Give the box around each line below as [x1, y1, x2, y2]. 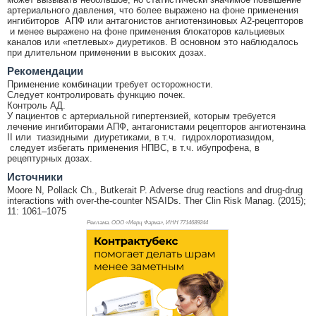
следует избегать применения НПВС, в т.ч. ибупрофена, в [7, 142, 260, 153]
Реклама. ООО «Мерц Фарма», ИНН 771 [86, 219, 188, 226]
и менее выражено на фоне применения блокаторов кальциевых [7, 25, 285, 37]
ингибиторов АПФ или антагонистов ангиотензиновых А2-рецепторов [7, 15, 303, 26]
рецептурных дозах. [7, 152, 92, 164]
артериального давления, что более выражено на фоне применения [7, 4, 298, 16]
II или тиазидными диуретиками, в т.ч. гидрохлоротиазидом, [7, 131, 274, 142]
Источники [7, 170, 63, 183]
